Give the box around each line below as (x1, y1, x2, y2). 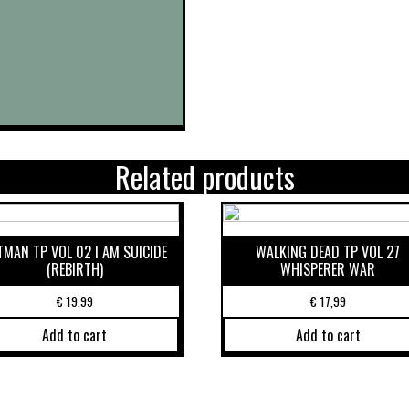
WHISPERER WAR (280, 258, 376, 281)
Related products (114, 155, 295, 199)
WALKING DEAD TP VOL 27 (256, 241, 401, 264)
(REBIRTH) (46, 258, 103, 281)
